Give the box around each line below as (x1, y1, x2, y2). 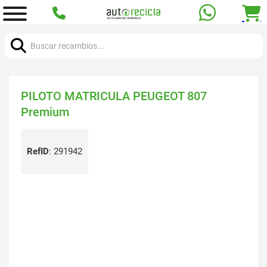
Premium (21, 105, 69, 119)
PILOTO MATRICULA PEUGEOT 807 (21, 89, 207, 103)
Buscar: (4, 26, 34, 36)
